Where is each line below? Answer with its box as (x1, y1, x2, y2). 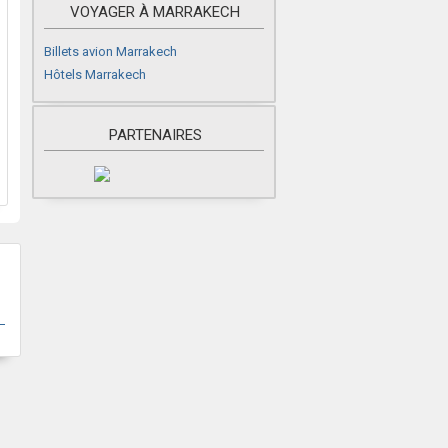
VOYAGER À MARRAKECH (70, 3, 240, 21)
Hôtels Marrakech (44, 67, 146, 82)
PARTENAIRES (108, 126, 202, 144)
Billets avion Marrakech (44, 44, 177, 59)
